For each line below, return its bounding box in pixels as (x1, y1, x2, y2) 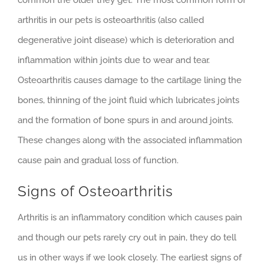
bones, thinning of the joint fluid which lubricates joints (18, 95, 239, 106)
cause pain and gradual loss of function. (18, 155, 179, 166)
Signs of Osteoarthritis (18, 183, 173, 200)
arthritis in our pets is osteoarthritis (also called (18, 15, 204, 26)
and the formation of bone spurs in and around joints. (18, 115, 233, 126)
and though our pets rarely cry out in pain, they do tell (18, 232, 236, 243)
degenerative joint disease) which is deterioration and (18, 35, 234, 46)
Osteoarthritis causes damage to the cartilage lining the (18, 75, 242, 86)
